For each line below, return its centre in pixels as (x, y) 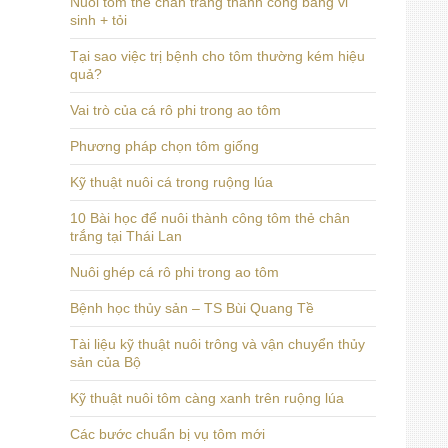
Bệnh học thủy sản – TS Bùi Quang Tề (192, 308)
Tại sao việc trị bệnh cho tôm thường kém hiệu (217, 56)
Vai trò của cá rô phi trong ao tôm (175, 110)
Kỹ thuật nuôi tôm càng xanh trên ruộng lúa (207, 398)
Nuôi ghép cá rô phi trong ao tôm (174, 272)
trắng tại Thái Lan (126, 236)
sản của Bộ (105, 362)
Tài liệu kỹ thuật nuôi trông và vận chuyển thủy (217, 344)
